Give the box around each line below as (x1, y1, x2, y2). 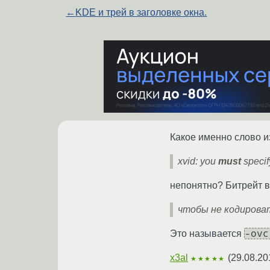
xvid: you (178, 155, 218, 166)
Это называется (170, 228, 244, 239)
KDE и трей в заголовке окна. (75, 7, 207, 17)
